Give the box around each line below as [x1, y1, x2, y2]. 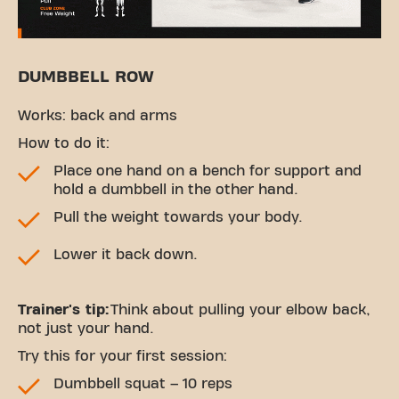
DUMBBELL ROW [18, 68, 154, 85]
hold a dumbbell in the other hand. [53, 182, 298, 197]
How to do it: [18, 135, 110, 151]
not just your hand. [18, 321, 154, 336]
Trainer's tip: [18, 302, 110, 317]
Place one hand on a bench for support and [53, 163, 362, 178]
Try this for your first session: [18, 348, 227, 363]
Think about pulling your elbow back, [110, 302, 370, 317]
